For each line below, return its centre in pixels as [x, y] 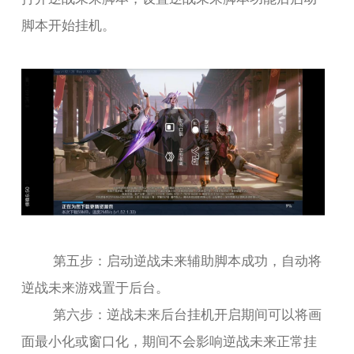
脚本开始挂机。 [69, 24]
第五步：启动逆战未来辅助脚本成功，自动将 [188, 259]
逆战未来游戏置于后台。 [96, 286]
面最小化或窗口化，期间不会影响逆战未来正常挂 [169, 340]
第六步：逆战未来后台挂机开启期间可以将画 [188, 313]
